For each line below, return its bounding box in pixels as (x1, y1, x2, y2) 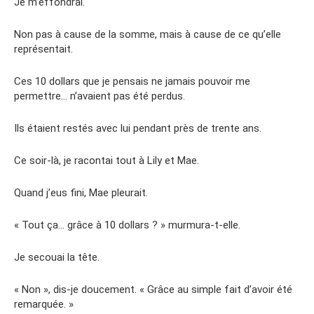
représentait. (14, 42, 73, 55)
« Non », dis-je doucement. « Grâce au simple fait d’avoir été (14, 282, 292, 296)
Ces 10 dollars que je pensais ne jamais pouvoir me (14, 74, 250, 88)
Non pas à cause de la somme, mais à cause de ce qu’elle (14, 27, 281, 41)
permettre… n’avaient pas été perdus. (14, 89, 185, 102)
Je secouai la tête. (14, 250, 100, 264)
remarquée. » (14, 297, 74, 310)
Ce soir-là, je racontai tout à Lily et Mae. (14, 153, 199, 167)
